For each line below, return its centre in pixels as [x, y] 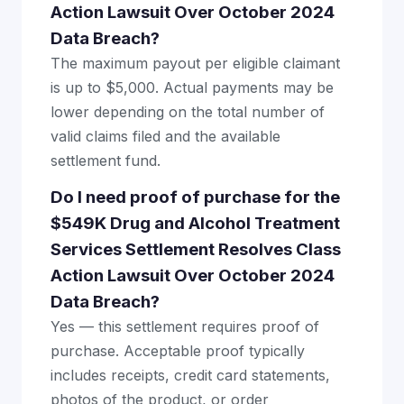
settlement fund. [106, 161]
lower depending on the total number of [188, 112]
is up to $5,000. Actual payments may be [192, 88]
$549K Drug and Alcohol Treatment [195, 224]
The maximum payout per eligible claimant [195, 64]
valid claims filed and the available [165, 137]
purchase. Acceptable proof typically [178, 351]
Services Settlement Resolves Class [196, 250]
